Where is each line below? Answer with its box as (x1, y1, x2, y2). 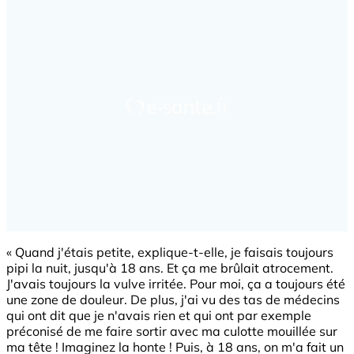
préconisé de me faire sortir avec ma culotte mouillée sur (6, 322, 337, 339)
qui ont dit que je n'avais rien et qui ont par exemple (6, 307, 311, 323)
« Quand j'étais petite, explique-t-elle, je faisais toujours (6, 243, 333, 260)
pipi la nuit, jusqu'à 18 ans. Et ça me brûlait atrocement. (6, 259, 333, 276)
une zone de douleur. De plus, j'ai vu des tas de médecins (6, 291, 340, 307)
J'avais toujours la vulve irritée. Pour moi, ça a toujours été (6, 275, 345, 292)
